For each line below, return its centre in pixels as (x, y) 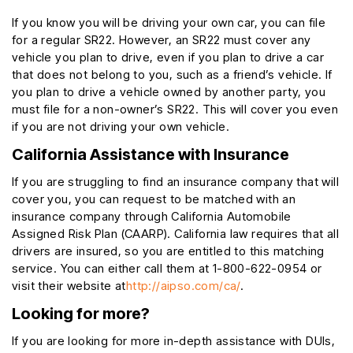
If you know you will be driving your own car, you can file (169, 23)
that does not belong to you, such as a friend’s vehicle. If (172, 75)
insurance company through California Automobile (152, 217)
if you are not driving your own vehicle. (121, 127)
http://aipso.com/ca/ (183, 286)
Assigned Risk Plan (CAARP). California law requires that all (175, 234)
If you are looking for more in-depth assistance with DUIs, (174, 341)
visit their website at (69, 286)
